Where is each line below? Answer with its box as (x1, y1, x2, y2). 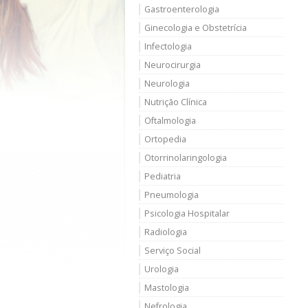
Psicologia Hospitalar (144, 208, 230, 219)
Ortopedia (144, 133, 186, 145)
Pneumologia (144, 189, 199, 201)
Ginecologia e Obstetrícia (144, 22, 247, 34)
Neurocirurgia (144, 59, 201, 71)
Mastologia (144, 282, 189, 294)
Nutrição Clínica (144, 96, 207, 108)
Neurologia (144, 78, 190, 89)
